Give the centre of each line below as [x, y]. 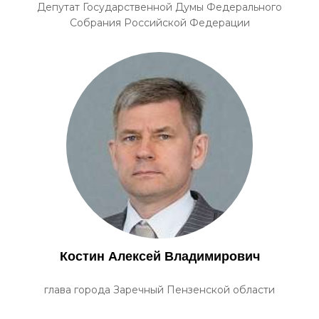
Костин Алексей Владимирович [159, 256]
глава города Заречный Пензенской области [159, 290]
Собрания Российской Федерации [159, 23]
